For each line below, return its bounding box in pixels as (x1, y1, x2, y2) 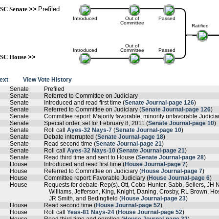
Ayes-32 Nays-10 (67, 147, 115, 154)
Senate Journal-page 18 (97, 133, 163, 140)
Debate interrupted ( (44, 133, 97, 140)
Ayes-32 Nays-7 (67, 127, 112, 133)
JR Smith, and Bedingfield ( (49, 195, 121, 202)
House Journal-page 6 (149, 175, 210, 181)
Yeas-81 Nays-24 (67, 209, 114, 216)
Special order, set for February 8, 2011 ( (44, 120, 148, 127)
